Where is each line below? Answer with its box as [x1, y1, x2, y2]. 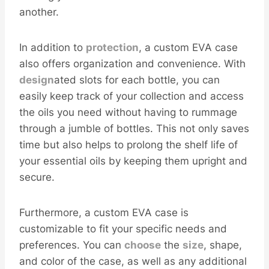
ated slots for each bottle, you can [54, 74, 220, 86]
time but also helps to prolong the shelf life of [19, 139, 238, 151]
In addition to [19, 41, 86, 53]
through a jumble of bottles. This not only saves [19, 122, 249, 134]
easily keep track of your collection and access [19, 90, 244, 102]
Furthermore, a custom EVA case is [19, 207, 189, 219]
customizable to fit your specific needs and [19, 223, 227, 235]
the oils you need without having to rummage [19, 106, 237, 118]
